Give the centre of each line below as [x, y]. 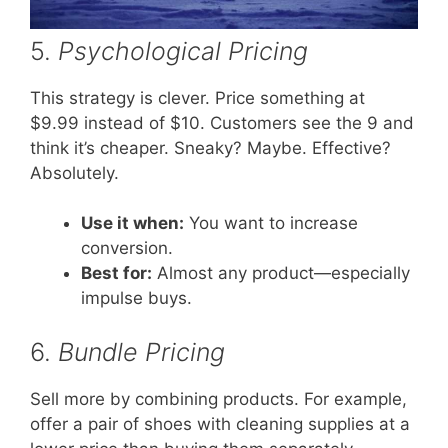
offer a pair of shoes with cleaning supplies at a [220, 423]
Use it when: [132, 223]
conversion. [127, 248]
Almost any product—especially [281, 273]
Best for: [116, 273]
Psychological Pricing [183, 50]
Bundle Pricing [141, 351]
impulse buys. [136, 298]
